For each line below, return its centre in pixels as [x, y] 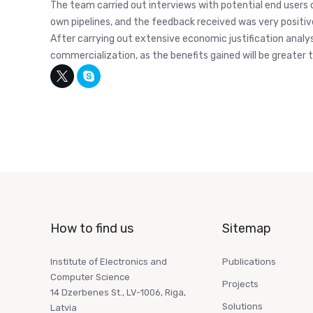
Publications [249, 262]
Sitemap [247, 229]
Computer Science [90, 277]
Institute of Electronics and [109, 262]
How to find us [92, 229]
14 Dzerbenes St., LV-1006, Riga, [118, 293]
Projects [240, 284]
